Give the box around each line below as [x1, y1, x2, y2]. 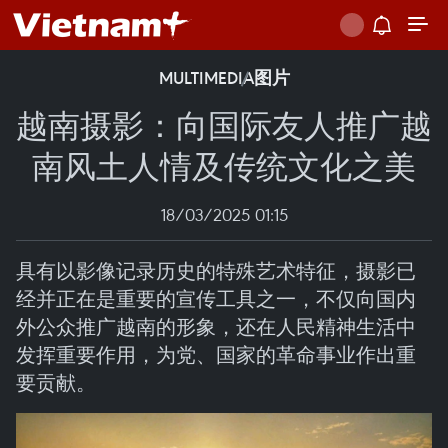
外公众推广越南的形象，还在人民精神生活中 [16, 314, 416, 339]
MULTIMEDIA [158, 67, 254, 89]
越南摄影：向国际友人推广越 [16, 102, 432, 145]
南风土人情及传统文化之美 [32, 143, 416, 186]
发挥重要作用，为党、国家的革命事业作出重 [16, 342, 416, 367]
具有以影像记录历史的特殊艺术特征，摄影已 [16, 258, 416, 283]
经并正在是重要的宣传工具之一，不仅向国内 [16, 286, 416, 311]
